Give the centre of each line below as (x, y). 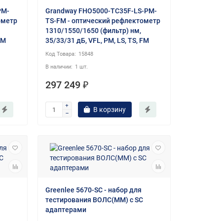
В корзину (109, 110)
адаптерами (66, 210)
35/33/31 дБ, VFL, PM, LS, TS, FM (97, 41)
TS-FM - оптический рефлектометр (103, 21)
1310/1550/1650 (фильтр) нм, (93, 31)
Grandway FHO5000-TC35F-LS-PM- (101, 11)
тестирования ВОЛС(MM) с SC (94, 200)
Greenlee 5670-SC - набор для (93, 190)
